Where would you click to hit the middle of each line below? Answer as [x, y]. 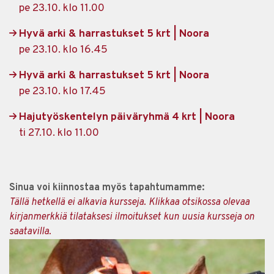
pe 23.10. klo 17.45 [62, 91]
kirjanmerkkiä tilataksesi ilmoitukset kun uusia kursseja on [132, 217]
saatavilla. [30, 232]
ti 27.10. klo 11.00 [59, 133]
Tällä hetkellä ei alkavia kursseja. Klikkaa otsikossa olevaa [129, 202]
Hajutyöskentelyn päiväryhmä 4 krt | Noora [127, 117]
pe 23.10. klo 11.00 [62, 8]
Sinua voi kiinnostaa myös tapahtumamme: [107, 188]
